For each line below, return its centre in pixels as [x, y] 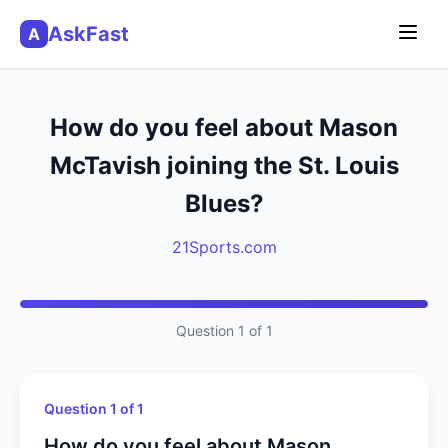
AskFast [88, 34]
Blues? [224, 203]
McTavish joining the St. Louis [224, 165]
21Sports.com [224, 247]
